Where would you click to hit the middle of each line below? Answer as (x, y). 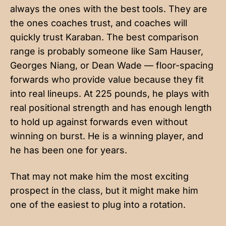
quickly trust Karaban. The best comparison (104, 37)
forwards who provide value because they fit (107, 79)
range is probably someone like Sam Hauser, (107, 51)
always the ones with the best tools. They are (109, 9)
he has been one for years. (69, 150)
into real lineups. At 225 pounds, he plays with (110, 93)
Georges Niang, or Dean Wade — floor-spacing (112, 65)
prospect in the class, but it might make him (104, 190)
